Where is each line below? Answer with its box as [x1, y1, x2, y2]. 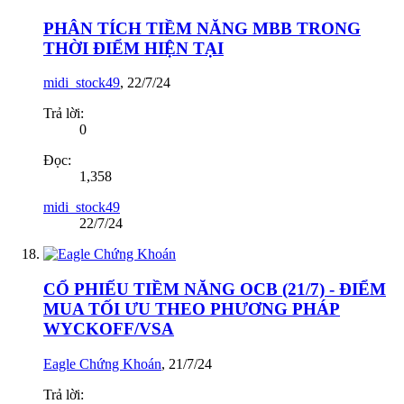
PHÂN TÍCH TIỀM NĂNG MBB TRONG [43, 18, 361, 38]
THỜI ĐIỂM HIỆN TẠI [43, 38, 224, 58]
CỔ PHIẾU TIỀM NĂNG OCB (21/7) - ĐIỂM [43, 280, 386, 299]
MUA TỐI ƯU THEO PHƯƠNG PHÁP [43, 299, 340, 319]
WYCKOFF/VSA [43, 319, 174, 339]
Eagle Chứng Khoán [43, 355, 161, 372]
